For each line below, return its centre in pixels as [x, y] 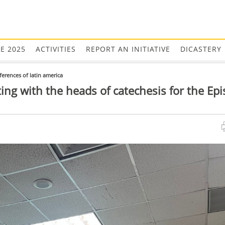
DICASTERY [201, 49]
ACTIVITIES [55, 49]
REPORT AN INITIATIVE [128, 49]
